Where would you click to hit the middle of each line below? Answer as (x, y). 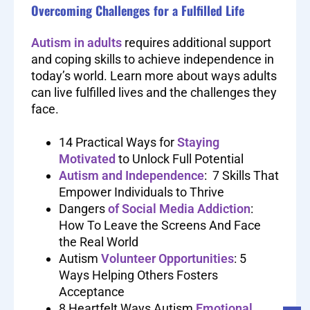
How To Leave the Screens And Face (160, 226)
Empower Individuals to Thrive (142, 192)
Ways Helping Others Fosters (138, 275)
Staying (198, 143)
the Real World (99, 242)
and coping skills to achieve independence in (153, 60)
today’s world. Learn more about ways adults (154, 76)
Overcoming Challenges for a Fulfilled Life (138, 11)
